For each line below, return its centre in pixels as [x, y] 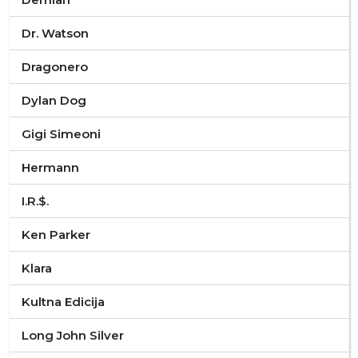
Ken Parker [56, 235]
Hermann [50, 167]
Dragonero [54, 67]
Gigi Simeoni [61, 134]
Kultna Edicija [63, 302]
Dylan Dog [54, 100]
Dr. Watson [55, 33]
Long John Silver [72, 335]
